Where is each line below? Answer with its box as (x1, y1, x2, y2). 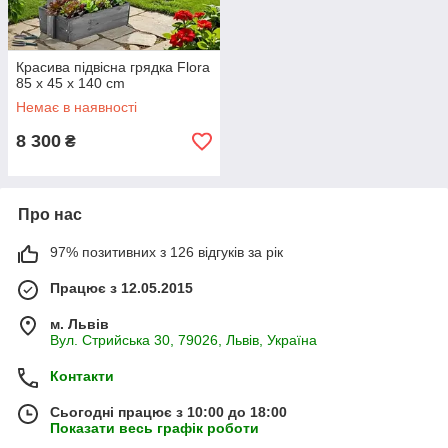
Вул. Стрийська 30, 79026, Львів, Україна (50, 332, 317, 348)
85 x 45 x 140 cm (16, 75, 125, 91)
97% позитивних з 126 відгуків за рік (50, 244, 283, 260)
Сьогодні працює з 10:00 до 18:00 (50, 404, 287, 420)
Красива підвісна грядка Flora (16, 59, 210, 75)
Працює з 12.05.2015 (50, 280, 193, 296)
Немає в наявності (16, 99, 137, 115)
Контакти (50, 368, 114, 384)
